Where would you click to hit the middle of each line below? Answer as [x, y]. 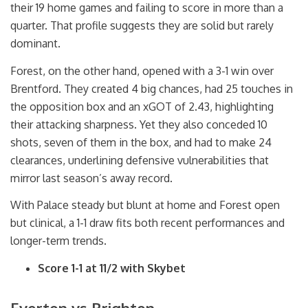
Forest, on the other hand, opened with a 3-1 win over [142, 70]
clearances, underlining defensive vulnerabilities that [140, 160]
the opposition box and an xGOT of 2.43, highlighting [142, 106]
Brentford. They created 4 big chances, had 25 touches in [152, 88]
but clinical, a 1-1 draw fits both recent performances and [147, 223]
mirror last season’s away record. [91, 178]
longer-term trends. [58, 241]
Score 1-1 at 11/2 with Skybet [112, 268]
